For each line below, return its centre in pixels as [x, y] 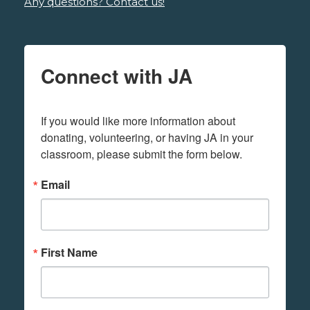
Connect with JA [117, 76]
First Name [69, 253]
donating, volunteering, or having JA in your [147, 138]
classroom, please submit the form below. [142, 154]
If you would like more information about [138, 121]
